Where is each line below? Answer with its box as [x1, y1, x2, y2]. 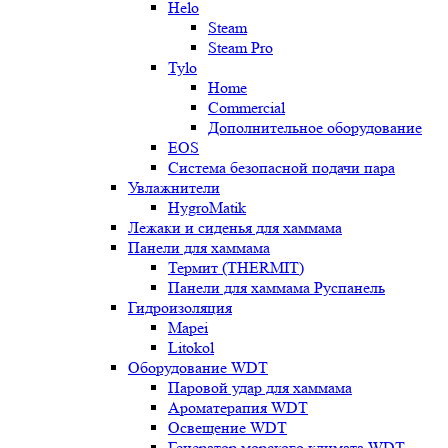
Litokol [168, 338, 214, 357]
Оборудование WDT [128, 358, 268, 377]
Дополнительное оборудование [208, 118, 422, 137]
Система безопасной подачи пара [168, 158, 395, 177]
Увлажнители [128, 178, 220, 197]
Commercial [208, 98, 285, 117]
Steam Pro [208, 38, 273, 57]
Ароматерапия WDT [168, 398, 308, 417]
